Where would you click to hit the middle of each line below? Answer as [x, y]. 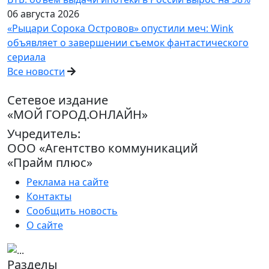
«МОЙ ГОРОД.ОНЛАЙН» [77, 115]
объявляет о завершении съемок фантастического [128, 43]
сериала [26, 57]
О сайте [45, 225]
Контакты [49, 197]
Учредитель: [44, 134]
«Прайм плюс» [50, 163]
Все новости [36, 72]
